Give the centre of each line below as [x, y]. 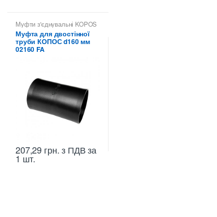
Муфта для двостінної [53, 34]
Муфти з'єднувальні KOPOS [56, 24]
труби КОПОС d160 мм [53, 42]
